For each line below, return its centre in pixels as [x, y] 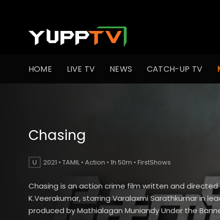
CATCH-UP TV [175, 69]
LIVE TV [81, 69]
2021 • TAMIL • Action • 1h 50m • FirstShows [107, 162]
